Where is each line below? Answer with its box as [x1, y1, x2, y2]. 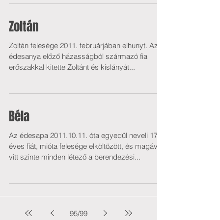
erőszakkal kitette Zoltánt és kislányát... [9, 62, 135, 72]
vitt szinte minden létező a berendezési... [9, 152, 140, 162]
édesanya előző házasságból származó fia [9, 52, 147, 61]
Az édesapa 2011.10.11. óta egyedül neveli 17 [9, 131, 158, 140]
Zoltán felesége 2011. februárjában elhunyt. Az [9, 41, 158, 50]
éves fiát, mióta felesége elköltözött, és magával [9, 141, 163, 151]
